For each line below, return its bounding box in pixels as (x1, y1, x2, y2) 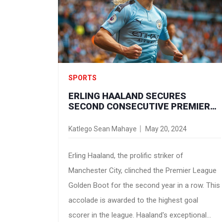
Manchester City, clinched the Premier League (68, 166, 217, 175)
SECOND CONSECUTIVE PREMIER (68, 101, 210, 111)
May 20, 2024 (145, 124, 187, 133)
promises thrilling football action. (68, 17, 175, 26)
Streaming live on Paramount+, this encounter (68, 2, 218, 11)
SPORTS (68, 73, 97, 82)
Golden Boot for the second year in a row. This (68, 180, 220, 190)
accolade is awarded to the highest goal (68, 195, 198, 205)
